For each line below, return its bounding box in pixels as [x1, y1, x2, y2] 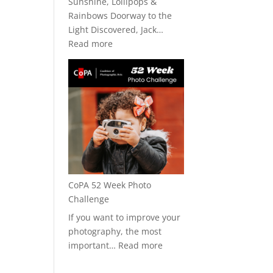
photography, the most [68, 225, 162, 238]
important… [68, 239, 119, 252]
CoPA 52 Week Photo [68, 179, 152, 191]
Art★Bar [112, 79, 147, 91]
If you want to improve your [68, 211, 181, 224]
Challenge [68, 193, 110, 205]
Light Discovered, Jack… [68, 23, 164, 35]
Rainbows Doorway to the [68, 9, 172, 21]
